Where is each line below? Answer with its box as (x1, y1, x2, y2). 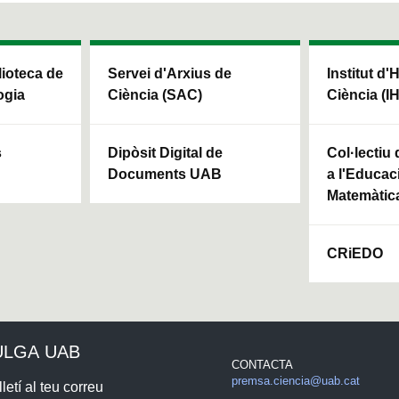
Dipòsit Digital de (108, 144, 223, 160)
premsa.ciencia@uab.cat (231, 373, 360, 387)
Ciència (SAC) (108, 86, 202, 102)
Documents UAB (108, 166, 222, 182)
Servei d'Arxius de (108, 65, 232, 81)
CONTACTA (231, 357, 292, 371)
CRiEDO (327, 245, 383, 261)
